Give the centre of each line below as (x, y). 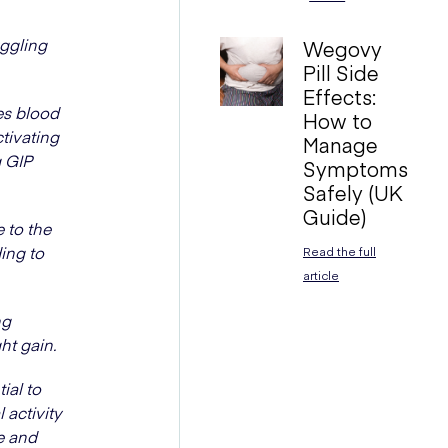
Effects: (339, 96)
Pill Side (340, 72)
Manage (340, 144)
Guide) (334, 216)
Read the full (339, 251)
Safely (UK (352, 192)
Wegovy (342, 48)
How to (337, 120)
